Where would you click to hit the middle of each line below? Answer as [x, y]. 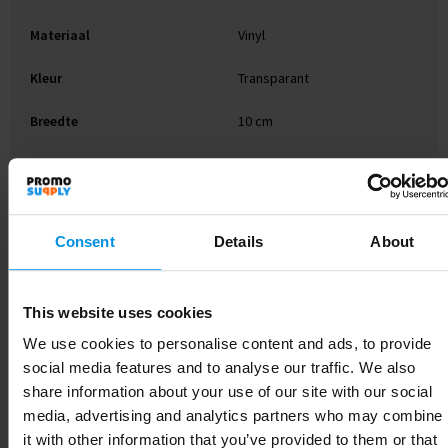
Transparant [273, 78]
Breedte [53, 121]
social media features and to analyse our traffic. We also [219, 368]
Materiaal [59, 35]
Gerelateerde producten [224, 269]
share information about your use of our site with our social [227, 392]
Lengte [51, 164]
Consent [84, 241]
